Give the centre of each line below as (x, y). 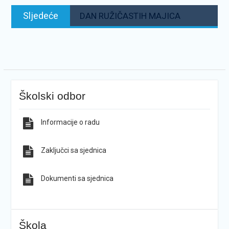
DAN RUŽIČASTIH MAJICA (130, 16)
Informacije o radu (70, 122)
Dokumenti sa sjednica (77, 178)
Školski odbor (52, 96)
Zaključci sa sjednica (73, 150)
